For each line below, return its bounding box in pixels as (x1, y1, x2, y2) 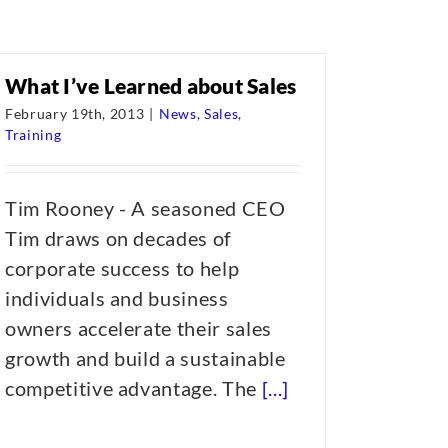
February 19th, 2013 (5, 105, 145, 122)
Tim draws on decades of (5, 226, 232, 250)
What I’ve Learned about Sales (5, 73, 297, 98)
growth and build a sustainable (5, 346, 286, 370)
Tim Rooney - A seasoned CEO (5, 196, 286, 220)
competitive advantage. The (5, 376, 262, 400)
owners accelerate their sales (5, 316, 272, 340)
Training (5, 126, 62, 143)
